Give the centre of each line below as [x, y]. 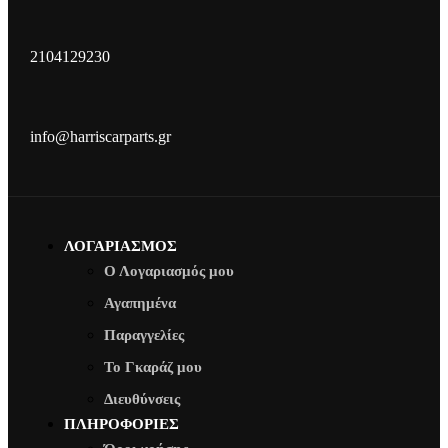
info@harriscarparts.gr [100, 136]
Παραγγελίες [144, 335]
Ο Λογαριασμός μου [169, 271]
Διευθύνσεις [142, 399]
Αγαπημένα [140, 303]
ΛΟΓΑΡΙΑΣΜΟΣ [120, 246]
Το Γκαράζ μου [153, 367]
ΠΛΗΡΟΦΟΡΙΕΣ [121, 424]
